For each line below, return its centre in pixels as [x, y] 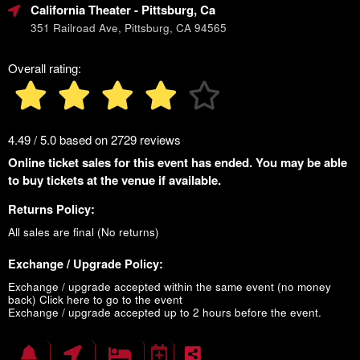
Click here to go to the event [111, 299]
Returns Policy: [51, 209]
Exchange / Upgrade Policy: [86, 264]
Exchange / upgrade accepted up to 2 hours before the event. [165, 312]
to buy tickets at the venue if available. [115, 180]
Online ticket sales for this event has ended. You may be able [178, 162]
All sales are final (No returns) [84, 232]
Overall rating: [45, 68]
